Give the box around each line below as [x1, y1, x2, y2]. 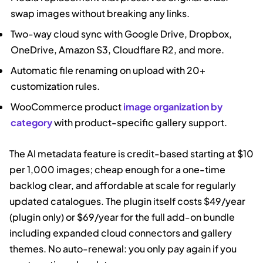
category [11, 116, 53, 129]
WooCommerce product [11, 100, 124, 113]
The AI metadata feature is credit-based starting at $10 [9, 147, 254, 160]
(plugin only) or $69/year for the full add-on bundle [9, 210, 235, 223]
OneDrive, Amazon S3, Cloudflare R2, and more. [11, 43, 225, 56]
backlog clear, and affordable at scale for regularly [9, 178, 236, 191]
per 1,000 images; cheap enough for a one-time [9, 163, 225, 176]
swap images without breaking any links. [11, 6, 190, 19]
